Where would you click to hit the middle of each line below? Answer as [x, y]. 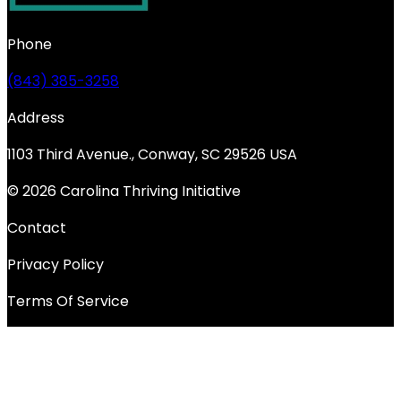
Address [36, 117]
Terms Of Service [68, 301]
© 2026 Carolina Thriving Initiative [124, 191]
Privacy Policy [55, 264]
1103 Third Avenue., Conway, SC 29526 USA [152, 154]
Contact [37, 227]
